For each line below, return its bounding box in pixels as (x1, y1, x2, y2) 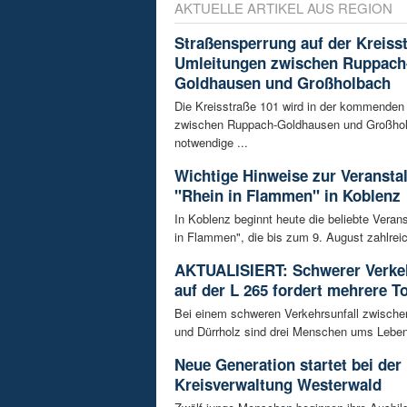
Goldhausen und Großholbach (174, 72, 391, 94)
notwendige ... (174, 134, 248, 152)
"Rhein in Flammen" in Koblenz (174, 184, 401, 207)
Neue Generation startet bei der (174, 353, 402, 376)
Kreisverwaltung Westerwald (174, 373, 382, 396)
